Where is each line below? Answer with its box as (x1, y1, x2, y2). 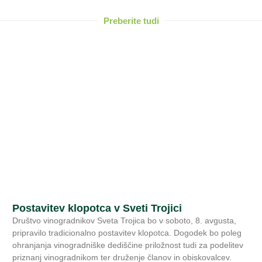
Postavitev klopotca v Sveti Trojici (12, 202, 182, 214)
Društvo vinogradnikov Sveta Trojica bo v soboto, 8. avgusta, (12, 215, 236, 225)
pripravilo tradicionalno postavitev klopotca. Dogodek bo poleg (12, 227, 242, 237)
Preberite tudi (103, 15, 159, 26)
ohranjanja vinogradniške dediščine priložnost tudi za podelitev (12, 240, 243, 250)
